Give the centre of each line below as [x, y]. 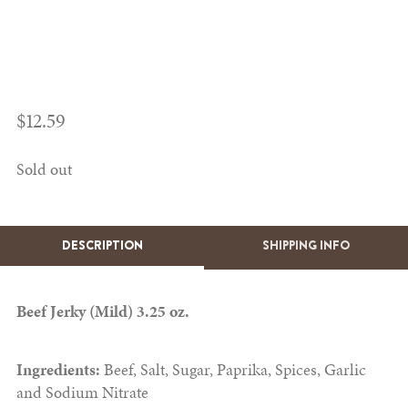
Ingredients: [58, 370]
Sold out [44, 168]
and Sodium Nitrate [82, 393]
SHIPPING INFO [306, 246]
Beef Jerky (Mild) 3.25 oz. [104, 311]
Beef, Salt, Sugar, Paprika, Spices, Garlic [233, 370]
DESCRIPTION [102, 246]
